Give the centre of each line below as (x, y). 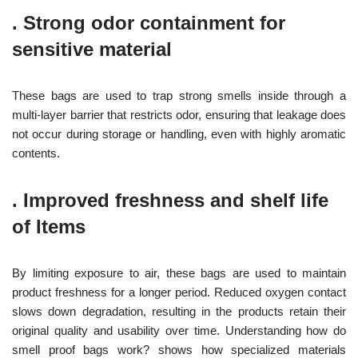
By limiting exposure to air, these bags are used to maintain (179, 272)
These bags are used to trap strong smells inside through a (179, 95)
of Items (49, 226)
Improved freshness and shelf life (176, 200)
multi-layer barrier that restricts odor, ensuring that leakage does (179, 114)
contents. (36, 153)
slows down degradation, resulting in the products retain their (179, 311)
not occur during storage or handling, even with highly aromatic (179, 133)
